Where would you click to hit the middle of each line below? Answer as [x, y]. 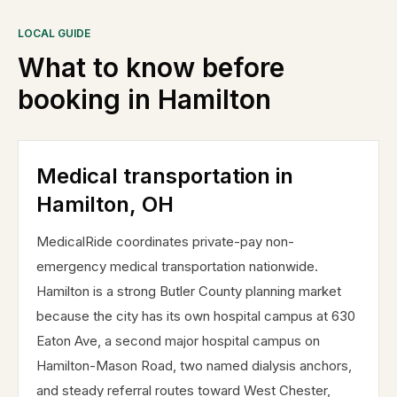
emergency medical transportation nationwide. [177, 266]
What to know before [151, 67]
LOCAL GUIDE [54, 33]
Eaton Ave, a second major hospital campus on [178, 341]
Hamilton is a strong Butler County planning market [189, 291]
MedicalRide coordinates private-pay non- [165, 241]
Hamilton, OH [105, 204]
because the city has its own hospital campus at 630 [196, 316]
